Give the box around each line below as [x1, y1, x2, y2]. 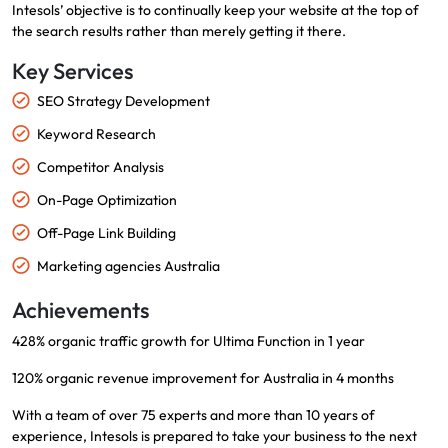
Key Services [12, 56, 133, 85]
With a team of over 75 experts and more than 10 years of [12, 405, 375, 424]
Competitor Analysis [37, 157, 164, 176]
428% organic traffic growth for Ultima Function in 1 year [12, 331, 365, 350]
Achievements [12, 295, 149, 324]
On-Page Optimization [37, 190, 177, 209]
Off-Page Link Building [37, 223, 176, 242]
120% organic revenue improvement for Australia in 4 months [12, 368, 394, 387]
